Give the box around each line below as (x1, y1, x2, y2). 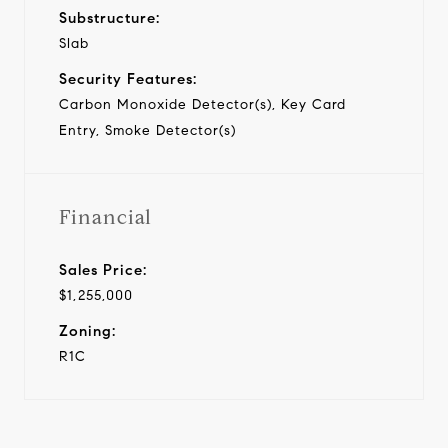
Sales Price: (59, 260, 147, 279)
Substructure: (59, 8, 160, 27)
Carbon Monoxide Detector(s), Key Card (59, 95, 346, 113)
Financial (59, 204, 152, 230)
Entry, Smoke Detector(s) (59, 121, 236, 139)
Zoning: (59, 321, 116, 340)
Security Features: (59, 69, 197, 88)
